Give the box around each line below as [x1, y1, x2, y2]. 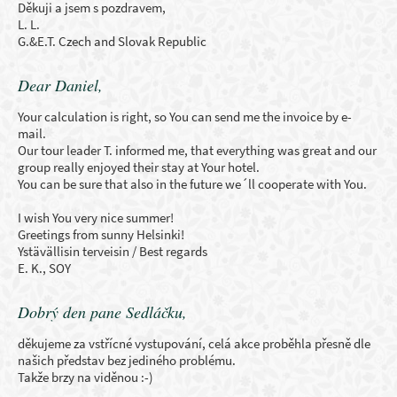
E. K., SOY [18, 260, 71, 276]
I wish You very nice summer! [18, 209, 174, 226]
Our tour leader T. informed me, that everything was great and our [18, 142, 377, 159]
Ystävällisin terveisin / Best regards [18, 243, 207, 260]
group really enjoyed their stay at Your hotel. [18, 159, 260, 175]
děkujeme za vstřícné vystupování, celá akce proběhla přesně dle [18, 335, 370, 352]
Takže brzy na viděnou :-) [18, 369, 153, 385]
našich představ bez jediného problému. [18, 352, 236, 369]
